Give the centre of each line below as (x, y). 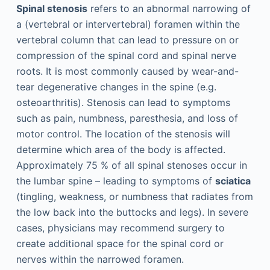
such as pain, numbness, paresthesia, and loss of (127, 118)
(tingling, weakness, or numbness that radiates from (134, 197)
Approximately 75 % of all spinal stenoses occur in (131, 165)
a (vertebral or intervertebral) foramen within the (128, 24)
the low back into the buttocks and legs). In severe (132, 212)
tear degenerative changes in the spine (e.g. (116, 87)
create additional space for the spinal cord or (120, 244)
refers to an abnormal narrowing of (169, 9)
